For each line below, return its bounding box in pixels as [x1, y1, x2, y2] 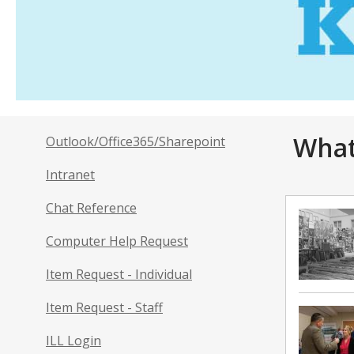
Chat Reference [46, 198, 137, 217]
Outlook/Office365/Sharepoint [46, 132, 225, 150]
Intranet [46, 165, 95, 183]
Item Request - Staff [46, 298, 163, 316]
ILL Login [46, 331, 101, 349]
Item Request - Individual [46, 265, 192, 283]
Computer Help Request [46, 232, 188, 250]
